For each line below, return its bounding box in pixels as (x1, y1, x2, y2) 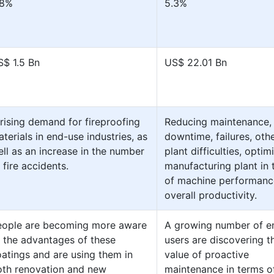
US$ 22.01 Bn (165, 56, 227, 68)
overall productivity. (165, 189, 257, 201)
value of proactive (165, 248, 249, 261)
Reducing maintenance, (165, 116, 272, 128)
